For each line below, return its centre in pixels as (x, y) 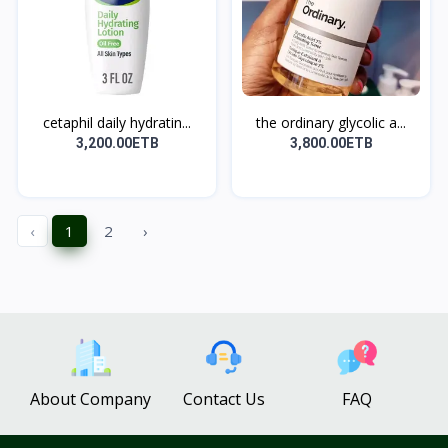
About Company (91, 399)
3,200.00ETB (117, 142)
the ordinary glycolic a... (331, 122)
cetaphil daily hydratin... (117, 122)
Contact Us (223, 399)
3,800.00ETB (331, 142)
